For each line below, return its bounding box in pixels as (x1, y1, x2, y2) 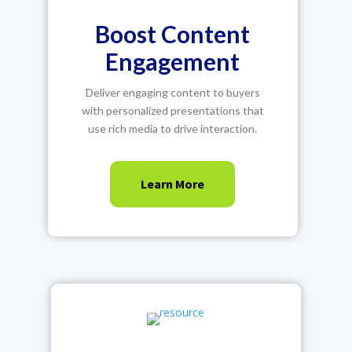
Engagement (105, 47, 240, 75)
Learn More (141, 176, 205, 192)
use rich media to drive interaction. (88, 122, 258, 135)
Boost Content (95, 20, 251, 48)
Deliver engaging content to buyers (85, 86, 260, 99)
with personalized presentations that (81, 104, 264, 117)
